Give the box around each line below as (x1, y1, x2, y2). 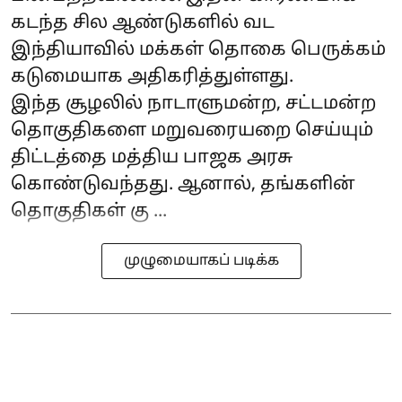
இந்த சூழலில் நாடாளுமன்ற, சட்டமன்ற (11, 93, 376, 116)
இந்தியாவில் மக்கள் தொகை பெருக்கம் (11, 39, 386, 62)
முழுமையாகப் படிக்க (123, 252, 279, 271)
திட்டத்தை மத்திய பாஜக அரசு (11, 147, 293, 170)
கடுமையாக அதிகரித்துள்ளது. (11, 66, 293, 89)
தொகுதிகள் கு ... (11, 201, 167, 223)
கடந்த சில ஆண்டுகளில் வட (11, 13, 275, 35)
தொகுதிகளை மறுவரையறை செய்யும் (11, 120, 373, 143)
